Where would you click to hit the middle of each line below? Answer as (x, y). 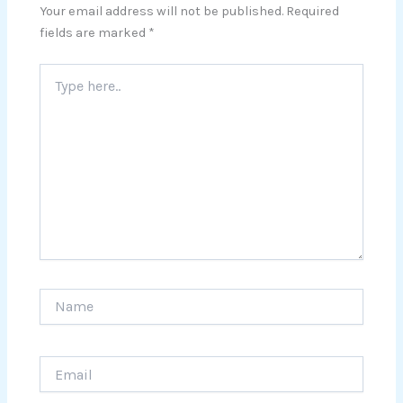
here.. (55, 89)
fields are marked (94, 32)
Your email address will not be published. (162, 11)
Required (313, 11)
